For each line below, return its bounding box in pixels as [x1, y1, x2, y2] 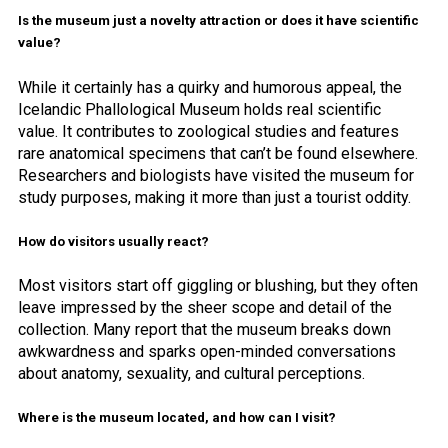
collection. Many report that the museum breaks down [18, 319, 391, 339]
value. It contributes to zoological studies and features [18, 121, 399, 141]
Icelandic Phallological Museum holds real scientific [18, 99, 381, 119]
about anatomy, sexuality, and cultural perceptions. [18, 363, 365, 383]
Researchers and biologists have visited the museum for [18, 165, 414, 185]
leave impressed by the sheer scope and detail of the [18, 297, 392, 317]
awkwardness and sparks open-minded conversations [18, 341, 396, 361]
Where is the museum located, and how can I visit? [18, 410, 336, 426]
